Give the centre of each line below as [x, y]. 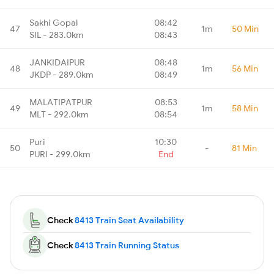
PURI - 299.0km [60, 154]
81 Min [244, 148]
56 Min [245, 68]
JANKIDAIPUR [57, 62]
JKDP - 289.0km [61, 74]
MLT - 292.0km [59, 114]
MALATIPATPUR [61, 102]
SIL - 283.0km [57, 35]
